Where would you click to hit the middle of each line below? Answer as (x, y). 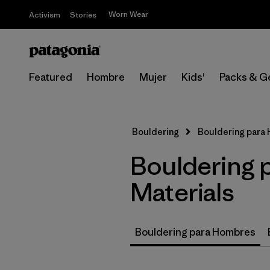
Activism (45, 15)
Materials (182, 192)
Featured (51, 77)
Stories (83, 15)
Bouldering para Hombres (195, 232)
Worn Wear (128, 14)
